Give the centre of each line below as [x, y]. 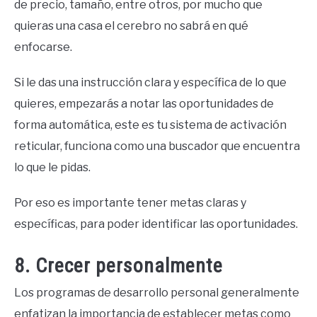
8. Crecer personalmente [119, 266]
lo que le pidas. [52, 168]
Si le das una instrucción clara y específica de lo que [150, 83]
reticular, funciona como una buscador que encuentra [157, 146]
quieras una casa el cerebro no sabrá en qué [131, 26]
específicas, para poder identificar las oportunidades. [156, 224]
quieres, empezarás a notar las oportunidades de [144, 104]
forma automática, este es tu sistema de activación [150, 125]
